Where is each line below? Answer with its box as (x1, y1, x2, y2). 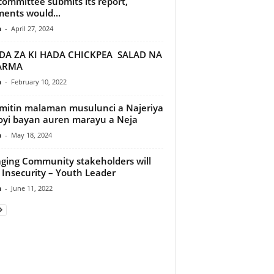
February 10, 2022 (10, 76, 67, 86)
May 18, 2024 (10, 130, 52, 139)
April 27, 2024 (10, 23, 53, 33)
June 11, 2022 (10, 183, 53, 193)
